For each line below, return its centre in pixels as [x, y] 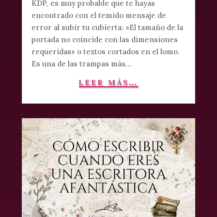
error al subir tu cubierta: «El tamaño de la [107, 27]
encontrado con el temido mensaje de [99, 15]
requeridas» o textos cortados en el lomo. [105, 52]
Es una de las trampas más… [81, 64]
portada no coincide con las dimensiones [104, 39]
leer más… [108, 82]
